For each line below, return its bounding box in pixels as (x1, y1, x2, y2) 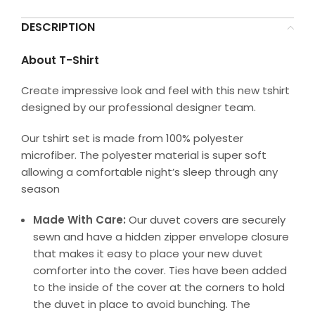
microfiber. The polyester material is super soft (21, 147, 266, 162)
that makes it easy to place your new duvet (33, 245, 263, 261)
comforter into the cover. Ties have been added (33, 262, 287, 278)
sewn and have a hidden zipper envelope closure (33, 229, 289, 244)
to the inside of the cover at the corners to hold (33, 279, 285, 295)
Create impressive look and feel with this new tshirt (21, 82, 290, 98)
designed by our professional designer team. (21, 99, 256, 115)
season (21, 181, 60, 196)
